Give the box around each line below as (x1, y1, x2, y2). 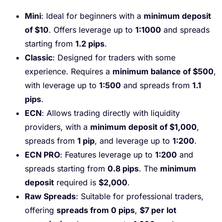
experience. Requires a (25, 66, 112, 76)
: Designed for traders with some (53, 52, 175, 62)
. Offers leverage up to (49, 24, 135, 35)
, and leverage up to (95, 135, 172, 146)
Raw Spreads (25, 191, 76, 201)
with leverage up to (25, 80, 99, 90)
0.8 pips (108, 163, 139, 173)
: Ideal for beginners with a (41, 10, 144, 21)
